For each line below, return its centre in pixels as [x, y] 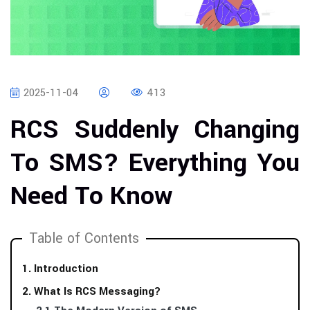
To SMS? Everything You [155, 163]
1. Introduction [60, 269]
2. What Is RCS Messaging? [91, 292]
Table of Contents [84, 239]
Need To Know [91, 196]
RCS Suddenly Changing [155, 130]
